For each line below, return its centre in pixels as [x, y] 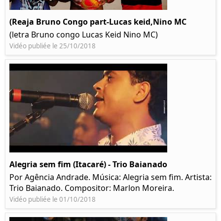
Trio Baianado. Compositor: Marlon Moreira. [92, 188]
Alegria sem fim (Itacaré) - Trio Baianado [88, 165]
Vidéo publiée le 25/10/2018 [53, 46]
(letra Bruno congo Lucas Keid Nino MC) [84, 35]
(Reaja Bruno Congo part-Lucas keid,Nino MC [98, 22]
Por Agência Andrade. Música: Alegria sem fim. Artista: [110, 177]
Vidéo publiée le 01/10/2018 [53, 200]
